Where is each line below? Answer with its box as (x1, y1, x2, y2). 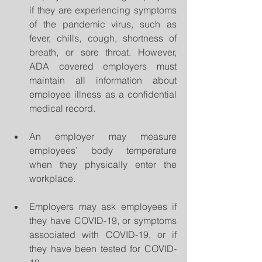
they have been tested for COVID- (29, 243, 177, 255)
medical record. (29, 102, 98, 115)
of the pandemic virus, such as (29, 18, 177, 30)
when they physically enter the (29, 158, 177, 171)
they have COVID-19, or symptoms (29, 215, 177, 227)
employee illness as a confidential (29, 88, 177, 101)
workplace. (29, 173, 78, 185)
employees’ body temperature (29, 144, 177, 157)
